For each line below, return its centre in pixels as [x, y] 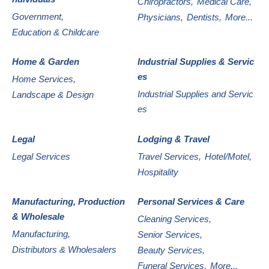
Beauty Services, [171, 250]
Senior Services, [170, 235]
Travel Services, [169, 156]
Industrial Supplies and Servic [195, 94]
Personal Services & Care [191, 201]
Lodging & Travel [174, 139]
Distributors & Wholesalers [64, 250]
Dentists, [204, 17]
